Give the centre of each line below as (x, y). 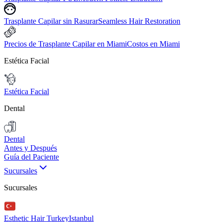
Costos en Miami (153, 44)
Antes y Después (30, 148)
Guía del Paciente (31, 157)
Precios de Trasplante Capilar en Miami (65, 44)
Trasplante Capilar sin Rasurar (51, 21)
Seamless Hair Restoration (139, 21)
